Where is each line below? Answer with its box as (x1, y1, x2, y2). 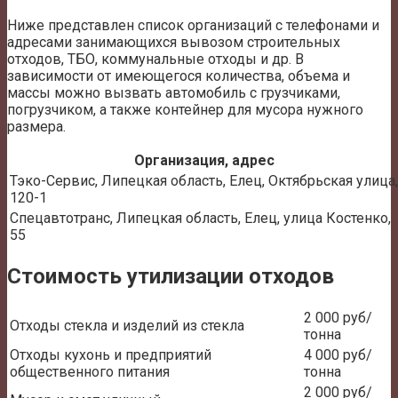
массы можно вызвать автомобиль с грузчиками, (7, 84, 340, 102)
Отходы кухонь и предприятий (10, 346, 211, 364)
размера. (7, 118, 66, 136)
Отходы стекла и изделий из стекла (10, 317, 244, 335)
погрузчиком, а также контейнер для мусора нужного (7, 101, 363, 119)
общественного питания (10, 363, 170, 381)
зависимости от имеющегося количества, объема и (7, 68, 350, 85)
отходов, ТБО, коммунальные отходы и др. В (7, 51, 304, 68)
